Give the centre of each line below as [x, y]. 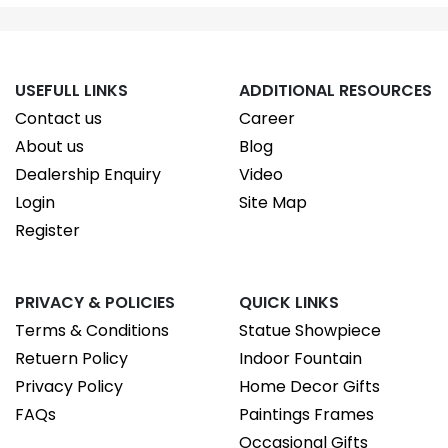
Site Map [273, 202]
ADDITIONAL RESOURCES [335, 90]
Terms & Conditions [92, 330]
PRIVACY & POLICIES [95, 302]
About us [49, 146]
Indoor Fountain [300, 358]
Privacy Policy [69, 386]
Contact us [58, 118]
